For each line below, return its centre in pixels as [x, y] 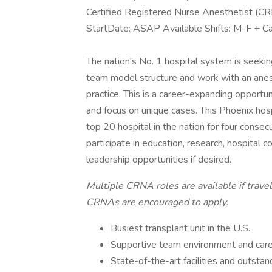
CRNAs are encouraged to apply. [157, 202]
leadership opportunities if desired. [159, 160]
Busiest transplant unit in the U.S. [180, 228]
